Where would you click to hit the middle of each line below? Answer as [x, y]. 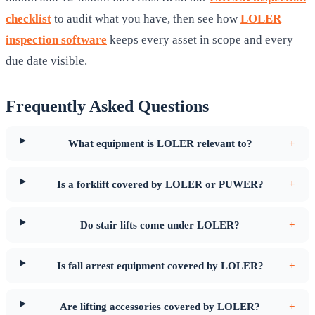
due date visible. [46, 61]
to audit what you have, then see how [146, 19]
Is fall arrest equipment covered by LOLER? [160, 266]
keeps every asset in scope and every [201, 40]
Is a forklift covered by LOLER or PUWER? [160, 184]
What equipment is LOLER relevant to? [160, 143]
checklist [28, 19]
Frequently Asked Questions [107, 107]
